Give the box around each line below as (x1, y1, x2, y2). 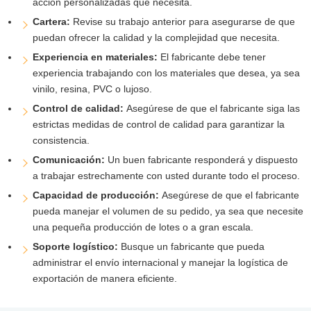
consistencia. (32, 134, 90, 146)
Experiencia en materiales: (32, 51, 160, 62)
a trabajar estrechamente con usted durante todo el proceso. (32, 169, 300, 181)
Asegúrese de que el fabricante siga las (126, 102, 300, 114)
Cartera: (32, 15, 73, 27)
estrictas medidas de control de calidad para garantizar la (32, 118, 285, 130)
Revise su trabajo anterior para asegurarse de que (72, 15, 295, 27)
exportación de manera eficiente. (32, 272, 177, 284)
